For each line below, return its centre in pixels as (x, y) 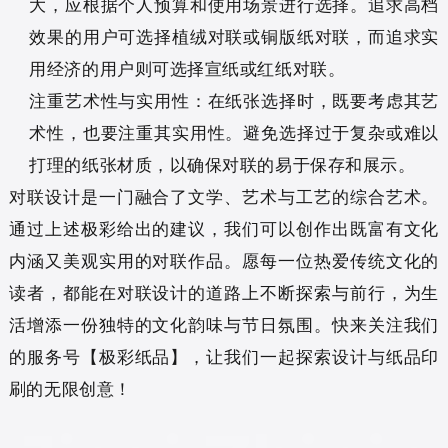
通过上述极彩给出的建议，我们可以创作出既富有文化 (224, 228)
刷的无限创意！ (70, 388)
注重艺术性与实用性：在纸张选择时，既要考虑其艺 (234, 100)
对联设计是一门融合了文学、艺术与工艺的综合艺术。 (224, 196)
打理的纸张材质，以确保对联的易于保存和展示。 (222, 164)
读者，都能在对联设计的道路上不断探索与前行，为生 (224, 292)
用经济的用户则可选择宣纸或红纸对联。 (187, 68)
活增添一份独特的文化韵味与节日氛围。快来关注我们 (224, 324)
